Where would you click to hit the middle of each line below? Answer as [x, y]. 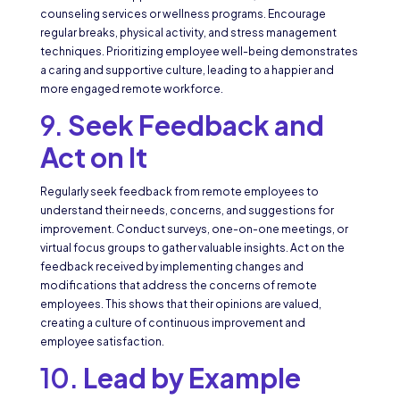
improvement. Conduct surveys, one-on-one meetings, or [194, 229]
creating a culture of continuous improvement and [172, 323]
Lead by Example [192, 378]
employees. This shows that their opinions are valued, [180, 304]
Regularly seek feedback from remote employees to [179, 192]
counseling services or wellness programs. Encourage [183, 14]
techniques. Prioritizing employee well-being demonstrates [199, 52]
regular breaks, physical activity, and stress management [188, 33]
